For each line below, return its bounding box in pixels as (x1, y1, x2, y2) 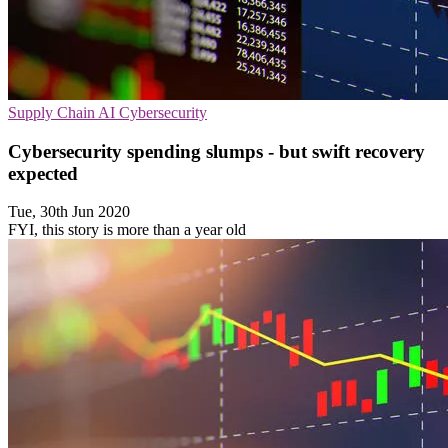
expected (8, 162, 78, 184)
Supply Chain (8, 104, 98, 121)
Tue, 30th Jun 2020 (8, 203, 130, 221)
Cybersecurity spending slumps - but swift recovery (8, 140, 425, 162)
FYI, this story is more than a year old (8, 221, 246, 239)
